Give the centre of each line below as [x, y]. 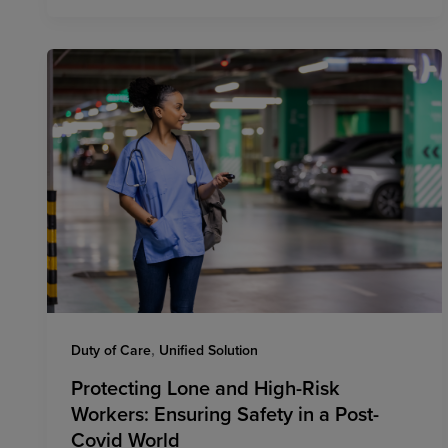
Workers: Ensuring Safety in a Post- [225, 414]
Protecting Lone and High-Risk [205, 388]
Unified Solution [208, 349]
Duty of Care [111, 349]
